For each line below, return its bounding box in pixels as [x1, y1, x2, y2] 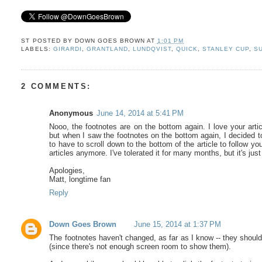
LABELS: [21, 46, 53, 53]
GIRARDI [53, 46, 82, 53]
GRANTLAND [86, 46, 128, 53]
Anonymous [49, 109, 94, 118]
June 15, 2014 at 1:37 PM [134, 220, 222, 229]
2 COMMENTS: [21, 82, 92, 91]
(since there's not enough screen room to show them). [49, 242, 232, 251]
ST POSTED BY [21, 37, 75, 44]
